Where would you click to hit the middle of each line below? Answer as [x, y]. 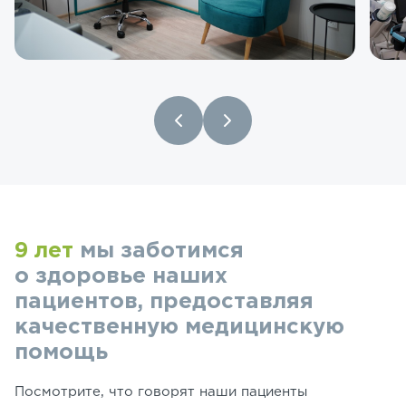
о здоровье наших [121, 277]
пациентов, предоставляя [164, 302]
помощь [61, 353]
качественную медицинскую [179, 328]
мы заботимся [159, 251]
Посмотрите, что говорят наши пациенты [161, 392]
